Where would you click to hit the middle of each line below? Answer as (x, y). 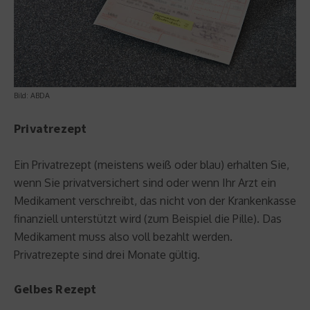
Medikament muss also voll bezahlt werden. (123, 236)
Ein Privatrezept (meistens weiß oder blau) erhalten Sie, (152, 164)
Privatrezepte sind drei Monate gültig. (107, 254)
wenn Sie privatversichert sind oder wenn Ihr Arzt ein (145, 182)
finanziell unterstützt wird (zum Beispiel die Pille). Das (148, 218)
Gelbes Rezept (55, 289)
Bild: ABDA (32, 95)
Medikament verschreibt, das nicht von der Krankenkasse (155, 200)
